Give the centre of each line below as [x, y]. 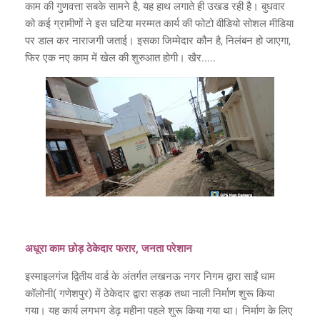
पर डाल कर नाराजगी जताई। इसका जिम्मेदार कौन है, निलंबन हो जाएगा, [158, 40]
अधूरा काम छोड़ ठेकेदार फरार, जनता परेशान [109, 248]
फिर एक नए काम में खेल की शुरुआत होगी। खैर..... [120, 57]
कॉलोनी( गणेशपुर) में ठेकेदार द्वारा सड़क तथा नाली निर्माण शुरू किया [150, 293]
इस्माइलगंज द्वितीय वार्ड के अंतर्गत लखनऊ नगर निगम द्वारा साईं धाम [150, 276]
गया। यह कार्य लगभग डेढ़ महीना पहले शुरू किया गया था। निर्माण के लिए [159, 310]
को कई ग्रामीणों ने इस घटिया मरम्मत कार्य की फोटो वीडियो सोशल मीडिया [159, 23]
